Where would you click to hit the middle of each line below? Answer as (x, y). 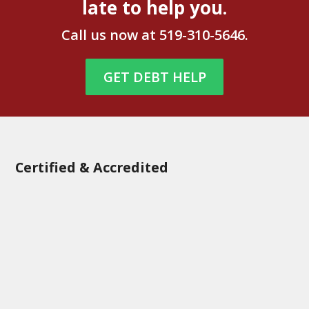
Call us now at (110, 35)
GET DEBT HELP (154, 77)
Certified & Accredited (92, 168)
